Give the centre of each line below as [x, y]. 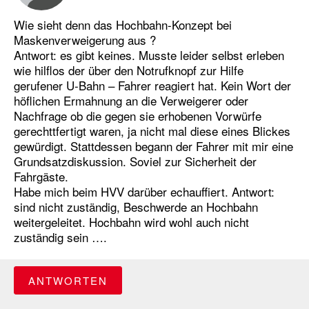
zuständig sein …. [60, 237]
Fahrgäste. [41, 177]
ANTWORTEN [68, 281]
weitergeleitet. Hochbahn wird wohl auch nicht [131, 222]
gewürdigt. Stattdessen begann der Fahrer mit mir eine [153, 146]
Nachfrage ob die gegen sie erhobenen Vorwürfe [138, 116]
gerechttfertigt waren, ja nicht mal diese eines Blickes [152, 131]
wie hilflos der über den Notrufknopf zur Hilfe [129, 70]
